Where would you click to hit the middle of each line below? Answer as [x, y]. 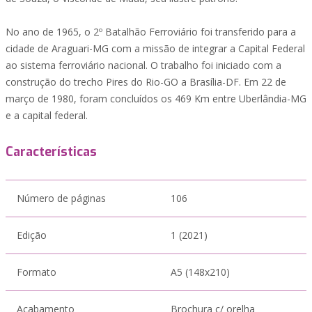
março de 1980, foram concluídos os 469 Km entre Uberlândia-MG [156, 99]
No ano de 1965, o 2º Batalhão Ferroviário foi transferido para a [151, 32]
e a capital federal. [47, 115]
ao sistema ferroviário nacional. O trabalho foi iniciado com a [143, 65]
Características [51, 152]
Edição [32, 235]
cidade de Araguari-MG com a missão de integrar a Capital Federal [155, 48]
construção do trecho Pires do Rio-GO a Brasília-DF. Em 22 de [146, 82]
